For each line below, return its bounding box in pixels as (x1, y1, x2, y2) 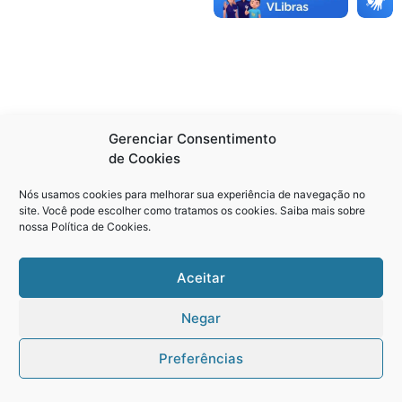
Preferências (159, 349, 243, 367)
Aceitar (177, 268, 225, 286)
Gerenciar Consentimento (109, 130, 276, 147)
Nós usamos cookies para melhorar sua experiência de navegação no (19, 188, 365, 201)
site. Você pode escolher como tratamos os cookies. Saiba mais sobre (19, 204, 365, 217)
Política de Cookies (51, 220, 148, 233)
